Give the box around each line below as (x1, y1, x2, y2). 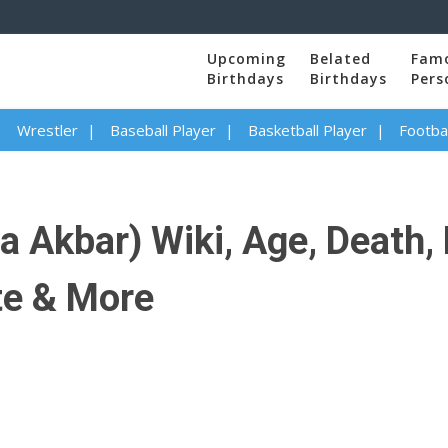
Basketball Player (247, 120, 367, 140)
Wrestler (16, 120, 78, 140)
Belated (310, 49, 371, 68)
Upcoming (207, 49, 286, 68)
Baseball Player (109, 120, 216, 140)
